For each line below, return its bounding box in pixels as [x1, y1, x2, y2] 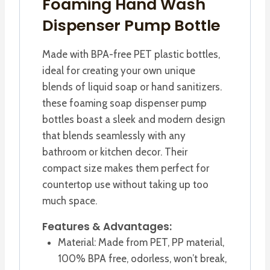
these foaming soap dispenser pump [42, 96, 207, 109]
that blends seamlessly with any [42, 129, 186, 142]
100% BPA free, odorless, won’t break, [57, 252, 227, 265]
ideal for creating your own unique [42, 64, 195, 77]
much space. [42, 194, 97, 207]
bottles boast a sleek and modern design [42, 113, 225, 125]
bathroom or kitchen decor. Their [42, 145, 187, 158]
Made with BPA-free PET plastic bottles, [42, 48, 220, 60]
